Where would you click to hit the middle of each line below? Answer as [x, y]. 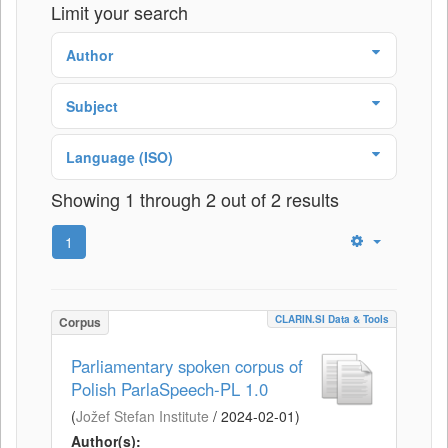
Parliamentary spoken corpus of [187, 365]
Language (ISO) [119, 156]
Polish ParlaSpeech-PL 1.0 [169, 388]
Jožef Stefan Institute [142, 415]
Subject [92, 105]
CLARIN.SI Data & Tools [332, 318]
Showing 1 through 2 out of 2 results [195, 198]
